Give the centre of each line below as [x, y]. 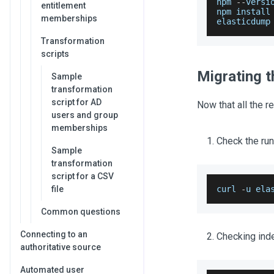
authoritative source [61, 247]
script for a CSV [83, 176]
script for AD [76, 102]
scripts [55, 54]
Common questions [81, 212]
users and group [85, 115]
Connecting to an [54, 234]
